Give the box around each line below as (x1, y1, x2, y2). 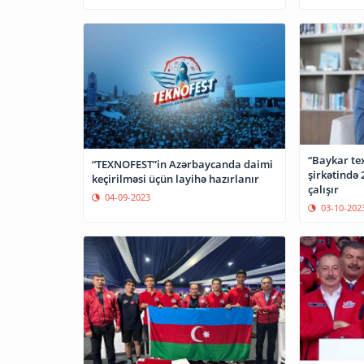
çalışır (307, 182, 339, 197)
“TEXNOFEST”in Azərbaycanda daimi (92, 157, 273, 172)
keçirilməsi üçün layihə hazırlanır (92, 171, 259, 187)
